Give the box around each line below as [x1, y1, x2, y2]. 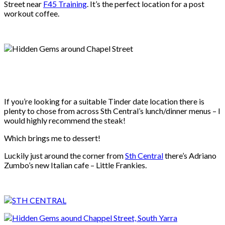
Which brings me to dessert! [4, 133, 100, 143]
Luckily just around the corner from [4, 151, 125, 161]
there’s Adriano [163, 151, 216, 161]
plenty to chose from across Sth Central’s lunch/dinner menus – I [4, 106, 220, 116]
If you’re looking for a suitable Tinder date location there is [4, 96, 204, 106]
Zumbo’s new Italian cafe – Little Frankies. [4, 160, 147, 170]
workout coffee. [4, 9, 59, 19]
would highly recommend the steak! [4, 116, 126, 126]
